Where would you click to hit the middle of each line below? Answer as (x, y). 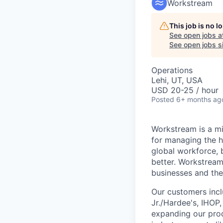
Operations (172, 70)
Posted (163, 99)
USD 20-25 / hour (185, 90)
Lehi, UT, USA (177, 80)
